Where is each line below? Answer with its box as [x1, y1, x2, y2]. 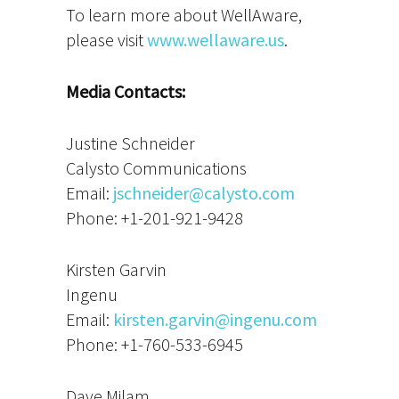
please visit [66, 28, 147, 51]
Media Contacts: [66, 80, 185, 102]
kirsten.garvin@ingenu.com [113, 308, 317, 330]
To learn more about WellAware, [66, 4, 302, 26]
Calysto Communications [66, 157, 247, 179]
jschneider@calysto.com [113, 182, 295, 204]
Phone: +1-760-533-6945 [66, 333, 243, 355]
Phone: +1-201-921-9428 [66, 207, 243, 229]
